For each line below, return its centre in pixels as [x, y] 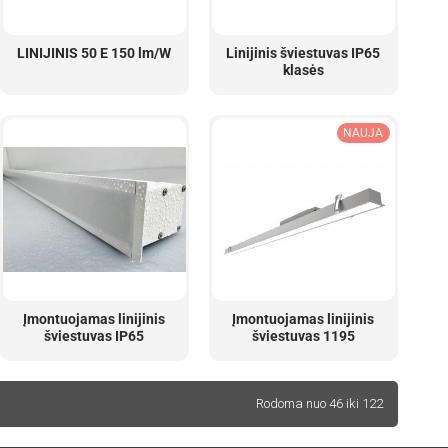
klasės [303, 69]
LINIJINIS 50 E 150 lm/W [94, 52]
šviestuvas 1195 [303, 335]
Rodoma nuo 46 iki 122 [319, 403]
